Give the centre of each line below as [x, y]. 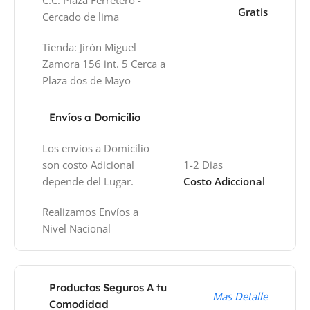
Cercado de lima [82, 16]
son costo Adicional [89, 164]
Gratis [253, 11]
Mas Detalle [240, 296]
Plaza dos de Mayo [87, 80]
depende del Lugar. [90, 181]
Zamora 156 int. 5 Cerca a [104, 63]
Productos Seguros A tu [108, 287]
